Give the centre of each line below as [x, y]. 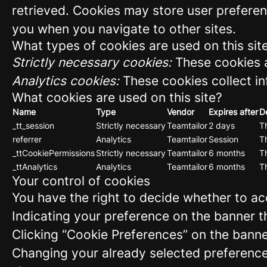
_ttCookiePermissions [54, 153]
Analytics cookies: [66, 81]
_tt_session [33, 125]
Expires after [233, 112]
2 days [222, 125]
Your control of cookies [81, 181]
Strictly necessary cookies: [92, 62]
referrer [27, 139]
